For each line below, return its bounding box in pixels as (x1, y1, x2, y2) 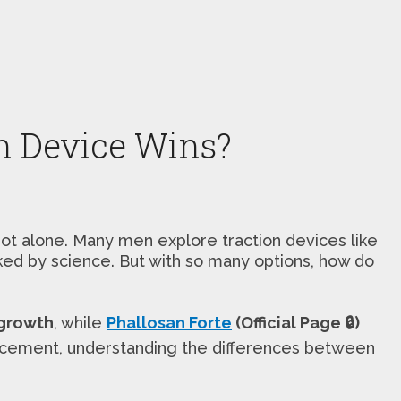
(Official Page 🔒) (232, 312, 360, 332)
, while (54, 312, 107, 332)
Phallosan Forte (107, 312, 232, 332)
